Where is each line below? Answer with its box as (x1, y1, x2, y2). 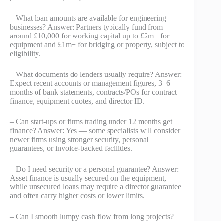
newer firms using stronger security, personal (10, 135, 148, 144)
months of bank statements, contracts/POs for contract (10, 87, 177, 96)
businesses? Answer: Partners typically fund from (10, 22, 163, 31)
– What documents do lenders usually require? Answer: (10, 70, 182, 78)
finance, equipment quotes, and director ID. (10, 96, 145, 105)
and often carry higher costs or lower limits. (10, 191, 145, 200)
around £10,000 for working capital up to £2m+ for (10, 31, 169, 40)
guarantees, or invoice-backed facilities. (10, 144, 132, 152)
